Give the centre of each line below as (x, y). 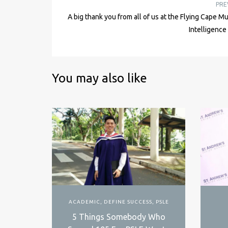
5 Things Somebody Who (119, 217)
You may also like (99, 78)
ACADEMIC (84, 202)
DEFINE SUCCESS (128, 202)
